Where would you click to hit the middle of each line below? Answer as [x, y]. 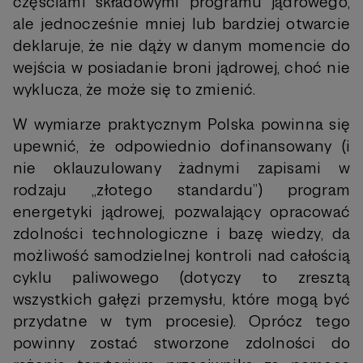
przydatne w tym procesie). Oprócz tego [181, 321]
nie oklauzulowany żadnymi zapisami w [181, 168]
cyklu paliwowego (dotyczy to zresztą [181, 278]
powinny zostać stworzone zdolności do [181, 343]
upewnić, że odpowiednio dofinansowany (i [181, 146]
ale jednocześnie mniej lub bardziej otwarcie [181, 24]
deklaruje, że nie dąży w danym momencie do [181, 46]
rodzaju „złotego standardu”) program [181, 190]
